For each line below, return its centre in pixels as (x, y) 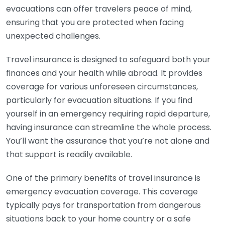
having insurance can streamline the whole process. (109, 127)
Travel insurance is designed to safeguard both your (108, 60)
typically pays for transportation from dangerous (103, 205)
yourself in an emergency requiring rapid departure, (108, 114)
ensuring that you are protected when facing (95, 22)
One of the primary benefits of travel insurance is (103, 178)
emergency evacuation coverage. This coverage (102, 192)
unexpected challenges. (53, 36)
